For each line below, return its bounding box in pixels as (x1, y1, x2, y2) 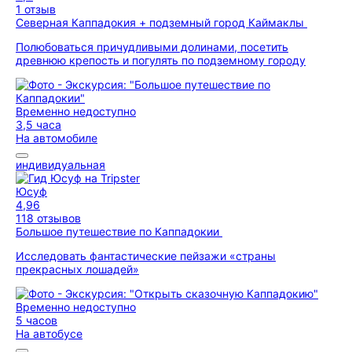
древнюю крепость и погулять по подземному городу (16, 53, 306, 67)
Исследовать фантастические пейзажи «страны (16, 249, 276, 262)
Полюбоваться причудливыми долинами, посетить (16, 40, 288, 53)
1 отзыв (16, 2, 56, 16)
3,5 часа (16, 118, 61, 131)
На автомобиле (16, 131, 97, 145)
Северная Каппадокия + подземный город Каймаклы (16, 16, 307, 29)
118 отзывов (16, 211, 81, 225)
